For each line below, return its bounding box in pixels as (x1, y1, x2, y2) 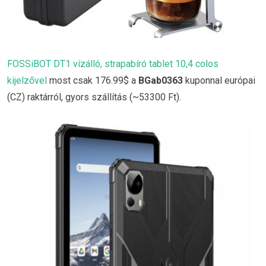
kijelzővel (7, 74, 47, 86)
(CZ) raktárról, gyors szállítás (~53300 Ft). (7, 91, 181, 103)
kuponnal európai (183, 74, 255, 86)
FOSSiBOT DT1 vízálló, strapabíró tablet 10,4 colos (7, 58, 218, 69)
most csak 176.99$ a (47, 74, 138, 86)
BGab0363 (138, 74, 183, 86)
